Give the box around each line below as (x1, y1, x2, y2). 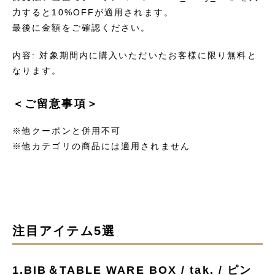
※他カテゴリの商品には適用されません (12, 141, 190, 151)
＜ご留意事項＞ (12, 98, 99, 110)
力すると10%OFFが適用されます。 (12, 7, 174, 17)
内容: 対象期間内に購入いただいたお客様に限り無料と (12, 50, 257, 60)
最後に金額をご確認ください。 (12, 23, 151, 33)
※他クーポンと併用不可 (12, 126, 122, 136)
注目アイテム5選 (12, 224, 115, 238)
